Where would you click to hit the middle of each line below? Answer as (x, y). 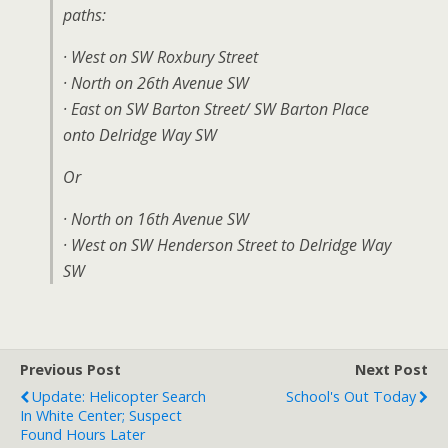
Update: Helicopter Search (119, 397)
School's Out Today (351, 397)
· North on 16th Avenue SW (156, 219)
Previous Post (70, 370)
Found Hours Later (82, 435)
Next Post (391, 370)
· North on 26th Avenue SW (156, 83)
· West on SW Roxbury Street (160, 57)
